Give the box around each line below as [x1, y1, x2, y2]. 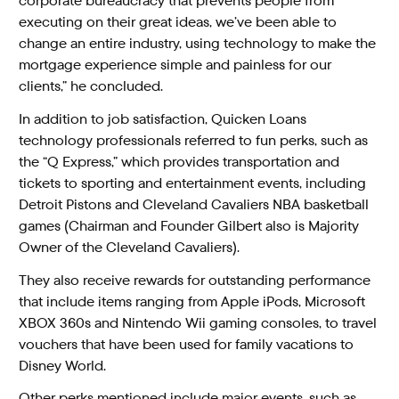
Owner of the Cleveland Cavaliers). [19, 237, 240, 256]
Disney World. [19, 355, 107, 375]
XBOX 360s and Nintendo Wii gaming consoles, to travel [19, 313, 378, 332]
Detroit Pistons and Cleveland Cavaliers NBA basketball [19, 194, 370, 214]
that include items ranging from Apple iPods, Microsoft [19, 291, 366, 311]
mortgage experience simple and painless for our [19, 54, 332, 74]
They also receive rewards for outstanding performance [19, 270, 371, 289]
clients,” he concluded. [19, 76, 164, 95]
